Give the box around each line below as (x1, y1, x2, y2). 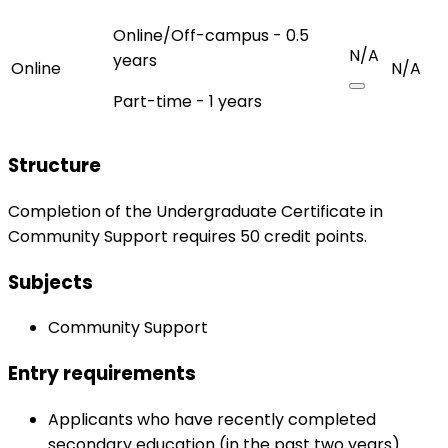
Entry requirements (8, 360, 196, 388)
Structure (8, 152, 101, 180)
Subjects (8, 268, 93, 296)
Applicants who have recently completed (48, 407, 376, 431)
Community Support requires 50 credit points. (8, 225, 367, 249)
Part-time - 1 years (113, 89, 262, 113)
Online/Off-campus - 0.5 (113, 23, 309, 47)
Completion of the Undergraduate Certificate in (8, 200, 383, 224)
